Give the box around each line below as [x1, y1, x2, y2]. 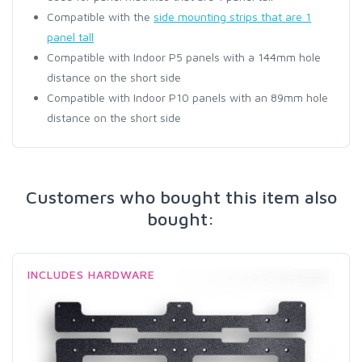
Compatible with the [47, 10, 154, 24]
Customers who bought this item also [25, 187, 337, 208]
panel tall [47, 30, 94, 44]
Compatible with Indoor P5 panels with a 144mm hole [47, 50, 321, 65]
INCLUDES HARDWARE [27, 267, 155, 282]
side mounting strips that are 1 [154, 10, 311, 24]
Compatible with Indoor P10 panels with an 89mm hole [47, 90, 328, 105]
